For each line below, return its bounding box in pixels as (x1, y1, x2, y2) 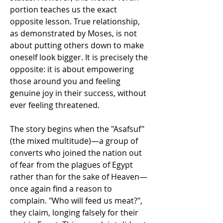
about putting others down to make (10, 40, 144, 51)
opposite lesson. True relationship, (10, 16, 140, 27)
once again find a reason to (10, 183, 112, 194)
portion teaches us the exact (10, 4, 117, 15)
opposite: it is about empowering (10, 64, 134, 75)
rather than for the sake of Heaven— (10, 171, 147, 182)
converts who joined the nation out (10, 147, 142, 158)
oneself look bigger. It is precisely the (10, 52, 148, 63)
